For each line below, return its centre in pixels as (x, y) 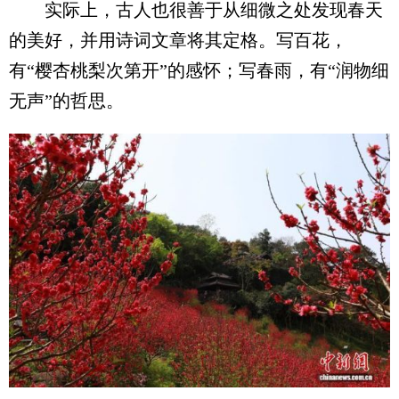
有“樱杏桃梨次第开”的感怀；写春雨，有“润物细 (199, 70)
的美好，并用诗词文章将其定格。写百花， (178, 40)
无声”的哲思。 (66, 100)
